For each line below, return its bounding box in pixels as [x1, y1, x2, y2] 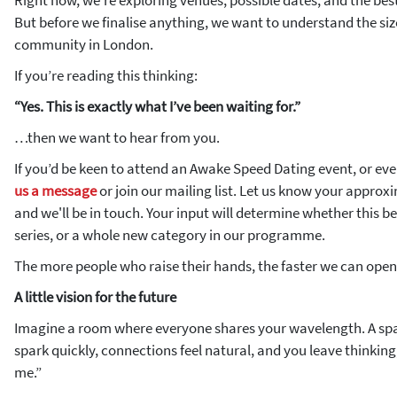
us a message [14, 181, 97, 200]
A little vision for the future [14, 287, 176, 307]
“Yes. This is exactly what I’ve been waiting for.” [14, 97, 300, 116]
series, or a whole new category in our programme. [14, 225, 325, 245]
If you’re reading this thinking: [14, 66, 198, 85]
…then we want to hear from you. [14, 128, 220, 147]
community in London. [14, 35, 153, 54]
